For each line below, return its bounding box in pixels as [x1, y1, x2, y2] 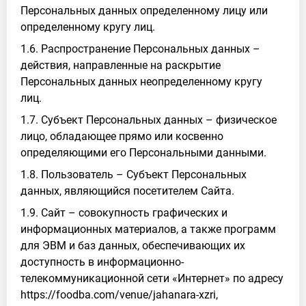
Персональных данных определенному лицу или [20, 4, 268, 17]
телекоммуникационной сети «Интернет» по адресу [20, 272, 283, 285]
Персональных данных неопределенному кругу [20, 75, 262, 88]
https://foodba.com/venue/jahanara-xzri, [20, 288, 218, 301]
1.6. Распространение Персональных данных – [20, 42, 260, 55]
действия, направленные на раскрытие [20, 59, 221, 72]
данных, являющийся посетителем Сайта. [20, 184, 234, 197]
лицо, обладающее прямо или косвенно [20, 130, 223, 143]
